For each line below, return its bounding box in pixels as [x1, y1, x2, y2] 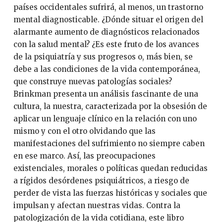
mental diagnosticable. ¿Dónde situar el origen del [13, 15, 203, 24]
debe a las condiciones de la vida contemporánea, [13, 64, 200, 74]
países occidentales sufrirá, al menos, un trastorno [13, 2, 203, 12]
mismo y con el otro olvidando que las [13, 126, 156, 136]
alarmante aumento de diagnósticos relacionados [13, 27, 200, 37]
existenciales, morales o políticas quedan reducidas [13, 164, 208, 173]
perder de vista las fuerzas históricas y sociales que [13, 188, 207, 198]
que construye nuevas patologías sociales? [13, 77, 172, 86]
